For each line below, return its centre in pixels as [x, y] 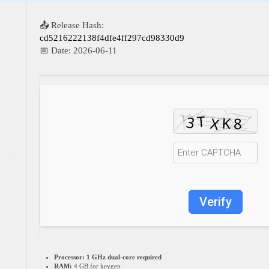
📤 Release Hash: [72, 25]
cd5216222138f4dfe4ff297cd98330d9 [112, 38]
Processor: [69, 257]
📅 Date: [56, 50]
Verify [215, 202]
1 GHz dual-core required [123, 257]
